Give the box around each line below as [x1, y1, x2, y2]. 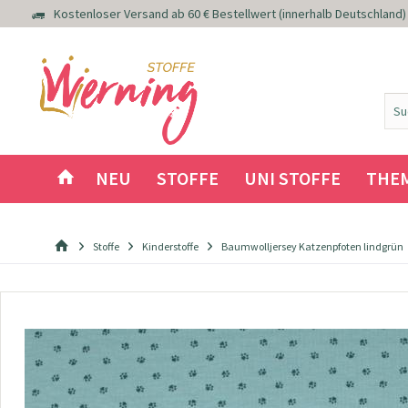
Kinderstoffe [142, 240, 199, 253]
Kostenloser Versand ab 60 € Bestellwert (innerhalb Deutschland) [53, 5, 406, 23]
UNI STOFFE [243, 167, 341, 189]
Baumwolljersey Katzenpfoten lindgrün [221, 240, 403, 253]
